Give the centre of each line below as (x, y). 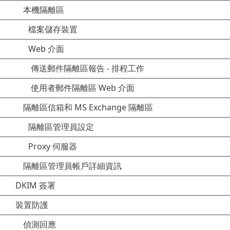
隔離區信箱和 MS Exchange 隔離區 (88, 107)
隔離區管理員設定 (61, 127)
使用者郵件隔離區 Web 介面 (83, 88)
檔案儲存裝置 (53, 29)
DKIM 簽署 (35, 185)
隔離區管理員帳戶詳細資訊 (72, 166)
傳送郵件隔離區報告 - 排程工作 (88, 68)
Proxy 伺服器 (53, 146)
